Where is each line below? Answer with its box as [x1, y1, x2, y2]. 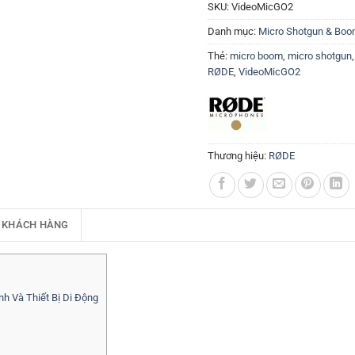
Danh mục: [208, 25, 258, 37]
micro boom [230, 50, 283, 62]
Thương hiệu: [208, 150, 269, 162]
